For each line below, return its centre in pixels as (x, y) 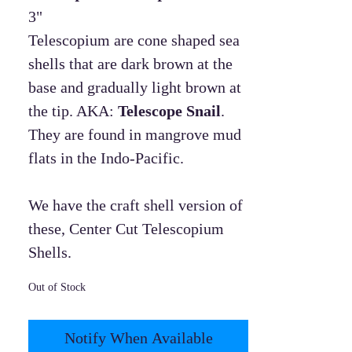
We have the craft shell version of (136, 205)
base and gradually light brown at (135, 87)
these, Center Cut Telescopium (126, 228)
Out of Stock (57, 287)
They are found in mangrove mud (135, 134)
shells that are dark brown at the (130, 63)
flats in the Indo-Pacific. (106, 158)
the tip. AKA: (73, 110)
